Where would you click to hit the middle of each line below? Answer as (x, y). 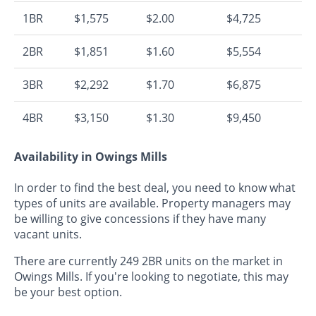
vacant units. (48, 234)
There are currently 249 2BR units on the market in (148, 261)
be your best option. (68, 292)
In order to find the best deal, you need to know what (155, 187)
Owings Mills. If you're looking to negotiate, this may (151, 276)
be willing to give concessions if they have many (140, 218)
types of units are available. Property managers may (152, 203)
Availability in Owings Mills (91, 157)
